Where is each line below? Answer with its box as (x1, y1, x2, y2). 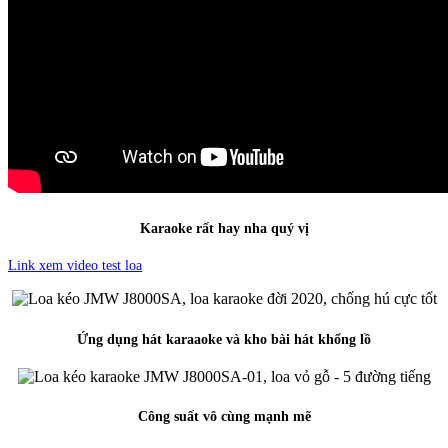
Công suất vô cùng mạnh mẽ (137, 409, 311, 425)
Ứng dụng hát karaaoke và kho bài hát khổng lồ (77, 332, 371, 348)
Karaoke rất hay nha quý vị (139, 220, 309, 236)
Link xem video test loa (8, 258, 142, 274)
